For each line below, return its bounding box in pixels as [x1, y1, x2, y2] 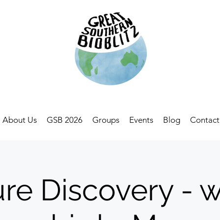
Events [129, 115, 153, 125]
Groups [92, 115, 119, 125]
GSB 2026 [47, 115, 82, 125]
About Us [2, 115, 37, 125]
